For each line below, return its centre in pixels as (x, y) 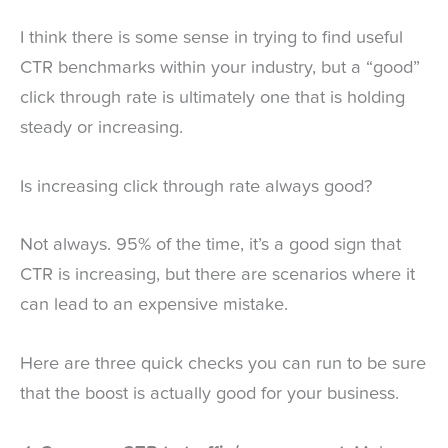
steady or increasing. (101, 128)
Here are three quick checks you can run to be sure (223, 363)
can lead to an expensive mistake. (154, 304)
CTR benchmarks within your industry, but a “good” (220, 68)
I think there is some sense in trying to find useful (211, 38)
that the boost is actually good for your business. (209, 393)
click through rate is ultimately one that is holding (212, 98)
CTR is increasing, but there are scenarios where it (217, 274)
